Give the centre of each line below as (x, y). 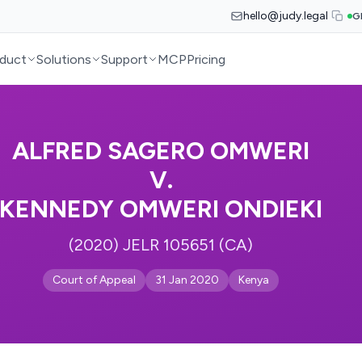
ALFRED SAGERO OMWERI (161, 151)
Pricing (206, 59)
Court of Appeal (94, 280)
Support (125, 59)
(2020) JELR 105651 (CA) (161, 245)
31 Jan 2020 (187, 280)
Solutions (64, 59)
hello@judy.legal (286, 16)
